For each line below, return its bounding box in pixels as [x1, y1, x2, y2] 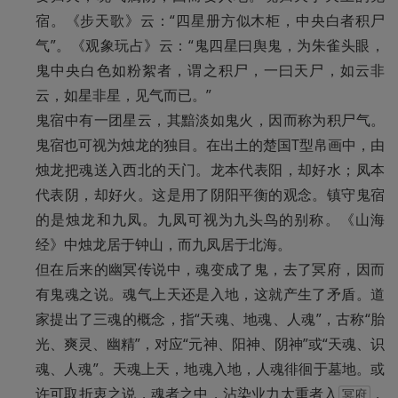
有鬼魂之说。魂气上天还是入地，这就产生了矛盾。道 [36, 284, 385, 305]
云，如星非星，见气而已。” [36, 85, 211, 106]
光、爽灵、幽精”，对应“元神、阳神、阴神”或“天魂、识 [36, 334, 385, 354]
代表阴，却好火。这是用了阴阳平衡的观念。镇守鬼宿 [36, 185, 385, 205]
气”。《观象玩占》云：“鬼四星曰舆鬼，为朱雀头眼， [36, 36, 385, 56]
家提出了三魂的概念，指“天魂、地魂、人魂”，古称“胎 [36, 309, 385, 330]
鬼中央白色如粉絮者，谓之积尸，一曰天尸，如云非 [36, 60, 385, 81]
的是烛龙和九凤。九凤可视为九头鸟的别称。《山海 [36, 210, 385, 230]
